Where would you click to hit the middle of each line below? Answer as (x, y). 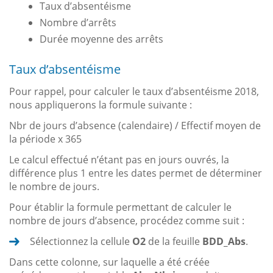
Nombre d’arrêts (78, 23)
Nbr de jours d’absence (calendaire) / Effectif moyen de (135, 126)
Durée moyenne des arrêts (101, 39)
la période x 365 (45, 139)
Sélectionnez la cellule (81, 242)
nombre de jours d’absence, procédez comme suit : (127, 221)
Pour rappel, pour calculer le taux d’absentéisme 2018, (134, 92)
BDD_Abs (224, 242)
